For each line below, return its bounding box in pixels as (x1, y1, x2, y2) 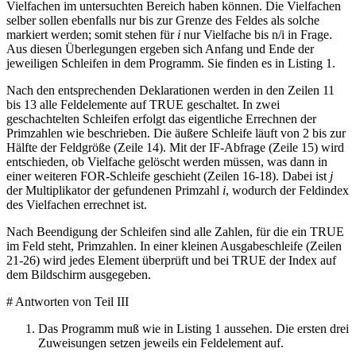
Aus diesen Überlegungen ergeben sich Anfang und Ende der (6, 42, 314, 56)
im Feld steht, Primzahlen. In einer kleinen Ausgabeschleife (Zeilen (6, 239, 342, 253)
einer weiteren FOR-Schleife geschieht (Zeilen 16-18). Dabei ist (6, 169, 330, 184)
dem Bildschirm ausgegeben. (6, 268, 151, 282)
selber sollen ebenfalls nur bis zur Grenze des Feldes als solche (6, 14, 319, 28)
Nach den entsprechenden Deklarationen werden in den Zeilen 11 (6, 83, 335, 98)
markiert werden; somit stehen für (6, 28, 177, 42)
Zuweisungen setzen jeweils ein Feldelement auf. (38, 336, 284, 350)
